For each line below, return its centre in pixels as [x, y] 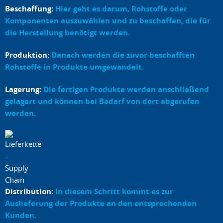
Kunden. [21, 216]
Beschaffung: [29, 9]
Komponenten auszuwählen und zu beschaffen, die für [108, 21]
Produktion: [27, 55]
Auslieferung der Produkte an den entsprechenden [101, 204]
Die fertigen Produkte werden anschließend [125, 90]
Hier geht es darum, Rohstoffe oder [120, 9]
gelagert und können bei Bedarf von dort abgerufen [102, 102]
